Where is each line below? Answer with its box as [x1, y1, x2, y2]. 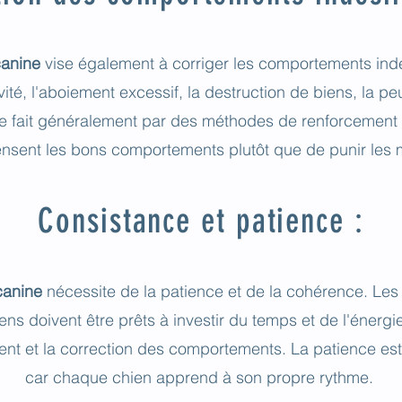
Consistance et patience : [38, 201, 364, 241]
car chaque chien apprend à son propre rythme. [25, 367, 373, 388]
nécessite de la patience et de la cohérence [41, 281, 363, 301]
